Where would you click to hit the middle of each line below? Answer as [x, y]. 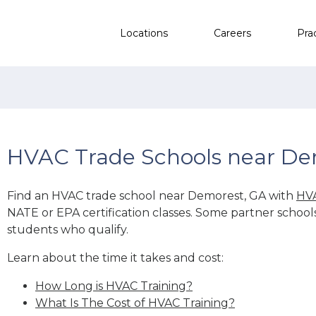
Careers [232, 33]
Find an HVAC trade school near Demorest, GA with [152, 195]
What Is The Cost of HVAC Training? [135, 303]
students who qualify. [68, 229]
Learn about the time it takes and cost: [115, 257]
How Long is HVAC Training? [114, 286]
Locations [144, 33]
